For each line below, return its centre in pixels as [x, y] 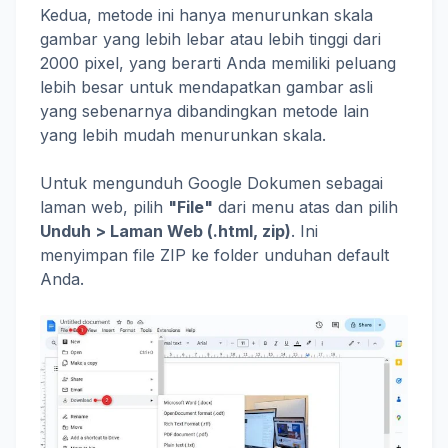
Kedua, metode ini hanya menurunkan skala [206, 15]
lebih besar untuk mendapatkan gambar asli [206, 87]
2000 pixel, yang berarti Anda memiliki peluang [218, 63]
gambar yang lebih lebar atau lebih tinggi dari [210, 39]
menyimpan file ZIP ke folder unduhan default [214, 255]
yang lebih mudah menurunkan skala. [183, 135]
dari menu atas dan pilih [305, 207]
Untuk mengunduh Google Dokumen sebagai [211, 183]
